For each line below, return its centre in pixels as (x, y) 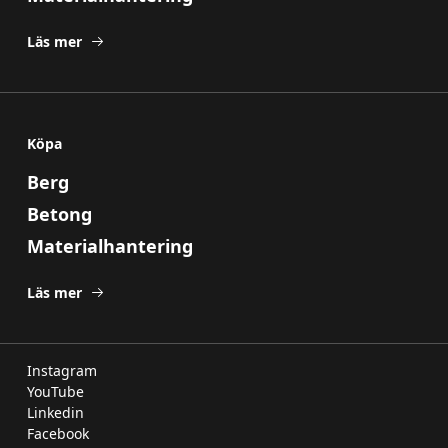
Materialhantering (109, 246)
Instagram (61, 371)
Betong (59, 214)
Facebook (57, 434)
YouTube (55, 392)
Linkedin (55, 413)
